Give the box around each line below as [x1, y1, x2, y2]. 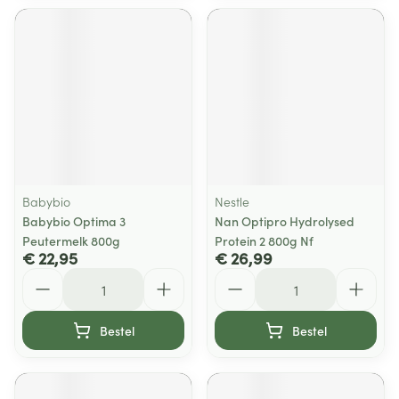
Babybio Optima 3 [22, 212, 126, 230]
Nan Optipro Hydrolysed [215, 212, 354, 230]
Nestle [215, 192, 249, 210]
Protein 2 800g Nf [215, 232, 313, 249]
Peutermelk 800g [22, 232, 120, 249]
